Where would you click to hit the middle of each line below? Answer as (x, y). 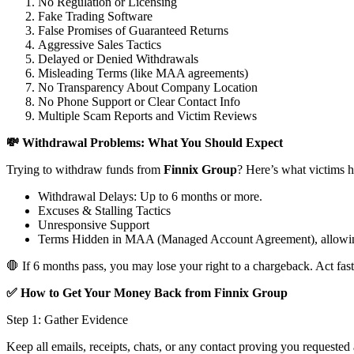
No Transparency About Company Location (148, 88)
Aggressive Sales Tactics (100, 45)
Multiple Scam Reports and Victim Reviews (147, 116)
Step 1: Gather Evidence (67, 320)
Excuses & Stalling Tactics (104, 211)
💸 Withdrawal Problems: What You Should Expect (145, 143)
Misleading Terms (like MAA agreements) (143, 73)
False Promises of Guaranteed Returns (133, 31)
